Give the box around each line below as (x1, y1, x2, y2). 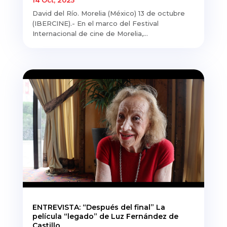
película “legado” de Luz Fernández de (32, 211, 178, 221)
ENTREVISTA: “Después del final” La (32, 202, 165, 212)
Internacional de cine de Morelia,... (32, 29, 148, 38)
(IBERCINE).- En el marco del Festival (32, 19, 159, 28)
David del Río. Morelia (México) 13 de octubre (32, 9, 185, 18)
